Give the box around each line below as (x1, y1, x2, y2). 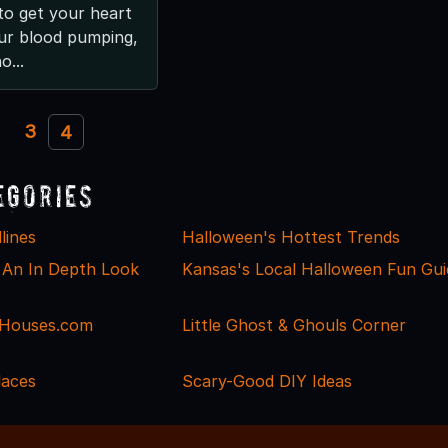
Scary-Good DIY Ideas (181, 370, 352, 391)
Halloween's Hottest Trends (181, 226, 400, 247)
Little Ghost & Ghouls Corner (181, 314, 406, 335)
